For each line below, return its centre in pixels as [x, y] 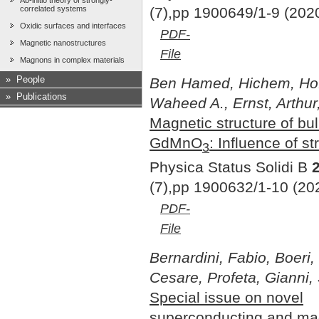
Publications [42, 97]
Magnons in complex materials [72, 60]
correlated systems [53, 9]
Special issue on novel [226, 297]
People [31, 80]
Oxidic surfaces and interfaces [73, 26]
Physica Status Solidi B [231, 167]
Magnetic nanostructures [63, 43]
